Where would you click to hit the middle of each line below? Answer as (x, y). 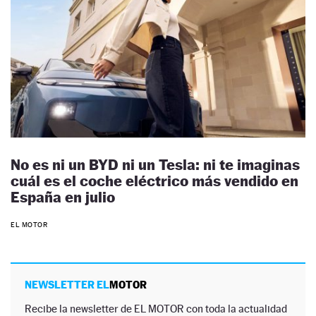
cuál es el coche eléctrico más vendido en (154, 181)
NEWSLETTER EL (67, 284)
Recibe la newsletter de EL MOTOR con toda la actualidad (156, 308)
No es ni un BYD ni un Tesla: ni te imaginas (155, 165)
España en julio (63, 197)
